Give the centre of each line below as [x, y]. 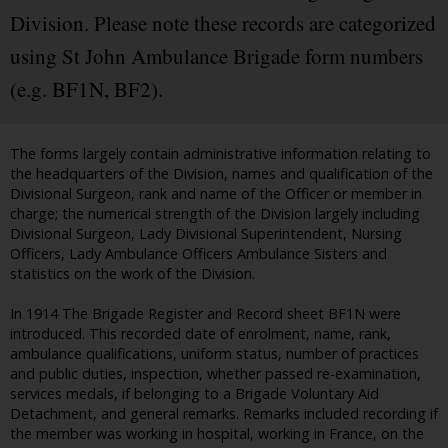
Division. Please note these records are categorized [223, 23]
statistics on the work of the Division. [132, 274]
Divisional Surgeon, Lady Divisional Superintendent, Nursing [206, 234]
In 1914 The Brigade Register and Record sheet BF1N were [205, 314]
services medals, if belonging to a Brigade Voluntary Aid [194, 394]
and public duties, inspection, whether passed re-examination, [215, 374]
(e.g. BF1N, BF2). [86, 89]
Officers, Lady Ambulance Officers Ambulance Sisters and [198, 254]
